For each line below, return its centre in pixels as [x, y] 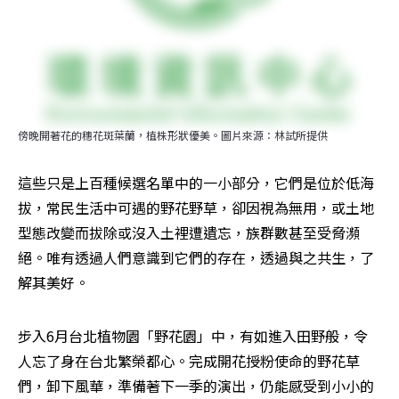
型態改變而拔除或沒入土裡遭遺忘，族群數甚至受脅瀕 [189, 232]
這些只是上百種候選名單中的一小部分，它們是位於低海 [196, 182]
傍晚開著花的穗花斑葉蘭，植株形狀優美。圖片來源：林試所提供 [173, 134]
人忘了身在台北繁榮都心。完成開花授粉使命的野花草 [189, 360]
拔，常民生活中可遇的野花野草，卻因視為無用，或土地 [196, 207]
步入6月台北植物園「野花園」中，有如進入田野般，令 [193, 335]
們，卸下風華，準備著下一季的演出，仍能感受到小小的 [196, 385]
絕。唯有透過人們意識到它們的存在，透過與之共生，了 [196, 257]
